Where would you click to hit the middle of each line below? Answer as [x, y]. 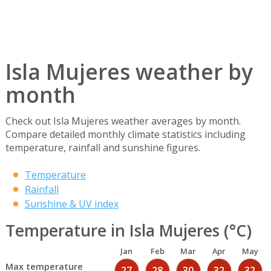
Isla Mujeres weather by [129, 71]
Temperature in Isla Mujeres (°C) [128, 231]
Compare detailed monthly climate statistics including [125, 135]
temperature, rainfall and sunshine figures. [103, 148]
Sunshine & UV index [71, 204]
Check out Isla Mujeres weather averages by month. [123, 121]
